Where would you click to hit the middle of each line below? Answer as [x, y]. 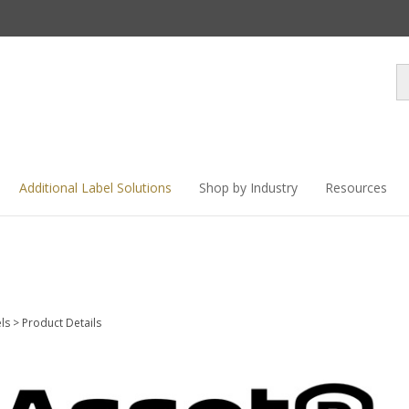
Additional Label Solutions [95, 188]
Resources [356, 188]
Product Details [62, 323]
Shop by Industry [248, 188]
